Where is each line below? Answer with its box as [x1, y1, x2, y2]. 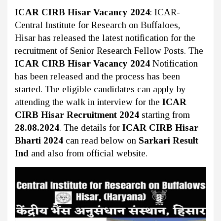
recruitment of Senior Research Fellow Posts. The [15, 45, 203, 56]
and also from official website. [29, 148, 147, 158]
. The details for [59, 122, 122, 133]
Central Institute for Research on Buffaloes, [15, 20, 180, 30]
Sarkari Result [139, 135, 198, 146]
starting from [139, 110, 190, 120]
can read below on [66, 135, 139, 146]
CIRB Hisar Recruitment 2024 [15, 110, 139, 120]
